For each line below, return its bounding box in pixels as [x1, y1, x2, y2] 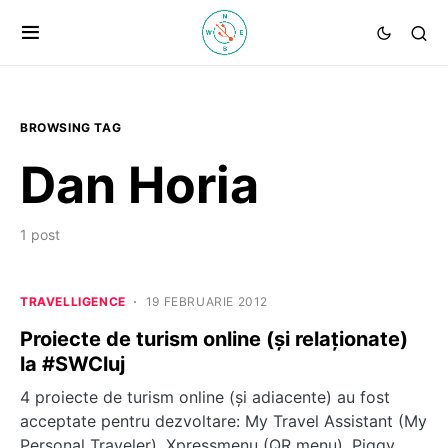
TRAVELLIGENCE [20, 294, 126, 309]
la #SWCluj [20, 352, 125, 376]
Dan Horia [20, 155, 259, 215]
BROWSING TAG [20, 120, 122, 135]
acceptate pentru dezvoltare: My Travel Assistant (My [20, 411, 427, 431]
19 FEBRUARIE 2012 [145, 294, 269, 309]
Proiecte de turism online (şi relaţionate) [20, 327, 408, 351]
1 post [20, 226, 60, 243]
